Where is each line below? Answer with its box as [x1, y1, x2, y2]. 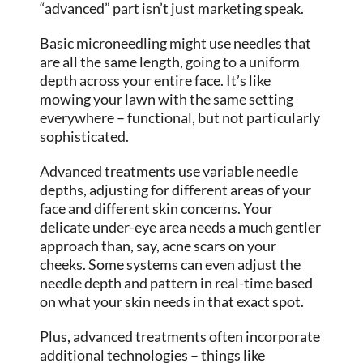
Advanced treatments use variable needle [40, 161, 299, 180]
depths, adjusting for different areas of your [40, 180, 312, 199]
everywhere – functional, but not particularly [40, 108, 321, 126]
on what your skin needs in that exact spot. [40, 292, 305, 310]
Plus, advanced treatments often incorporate [40, 327, 321, 345]
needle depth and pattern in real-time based [40, 273, 314, 292]
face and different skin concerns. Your [40, 199, 274, 217]
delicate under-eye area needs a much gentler [40, 217, 322, 236]
